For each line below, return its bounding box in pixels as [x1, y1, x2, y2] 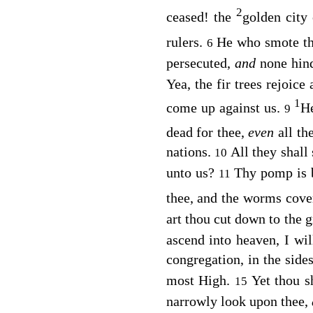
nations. [166, 144, 215, 160]
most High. [166, 272, 235, 288]
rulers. [166, 34, 207, 50]
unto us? [166, 165, 219, 181]
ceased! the [166, 9, 236, 25]
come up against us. [166, 99, 284, 115]
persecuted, [166, 54, 235, 71]
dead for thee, [166, 124, 249, 140]
